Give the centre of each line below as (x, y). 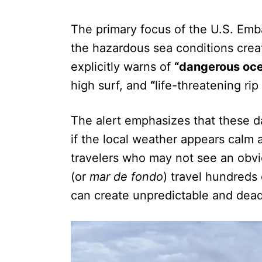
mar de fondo (126, 177)
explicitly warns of (123, 67)
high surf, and (111, 86)
